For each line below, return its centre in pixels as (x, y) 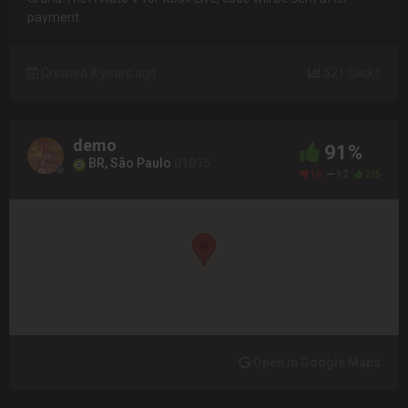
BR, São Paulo (130, 163)
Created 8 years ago (97, 72)
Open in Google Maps (316, 362)
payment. (55, 17)
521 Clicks (351, 72)
